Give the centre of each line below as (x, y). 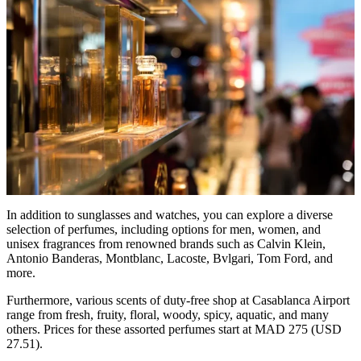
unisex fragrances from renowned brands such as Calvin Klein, (166, 243)
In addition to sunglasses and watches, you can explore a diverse (170, 214)
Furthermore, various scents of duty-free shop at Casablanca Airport (178, 300)
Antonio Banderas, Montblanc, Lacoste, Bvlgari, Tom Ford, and (170, 258)
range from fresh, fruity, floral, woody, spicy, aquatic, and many (168, 314)
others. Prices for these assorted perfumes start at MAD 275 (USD (174, 329)
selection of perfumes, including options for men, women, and (164, 229)
